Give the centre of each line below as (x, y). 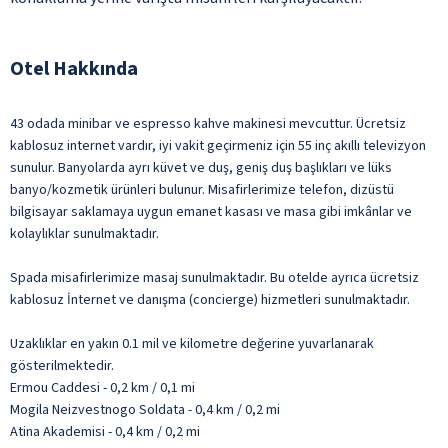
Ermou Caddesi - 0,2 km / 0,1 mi (102, 387)
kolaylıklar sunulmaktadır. (84, 233)
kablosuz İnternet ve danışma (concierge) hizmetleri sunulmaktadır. (210, 299)
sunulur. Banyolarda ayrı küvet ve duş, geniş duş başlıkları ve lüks (201, 167)
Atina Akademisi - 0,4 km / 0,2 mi (105, 431)
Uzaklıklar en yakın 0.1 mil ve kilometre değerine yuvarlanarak (192, 343)
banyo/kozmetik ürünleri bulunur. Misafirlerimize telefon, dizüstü (202, 189)
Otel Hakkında (74, 68)
